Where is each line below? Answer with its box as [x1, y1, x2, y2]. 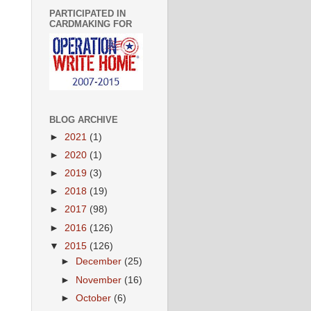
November [76, 274, 125, 285]
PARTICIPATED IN [49, 8, 126, 19]
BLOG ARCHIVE [49, 115, 118, 125]
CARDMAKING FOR [49, 18, 132, 29]
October [76, 292, 115, 303]
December [76, 256, 125, 267]
